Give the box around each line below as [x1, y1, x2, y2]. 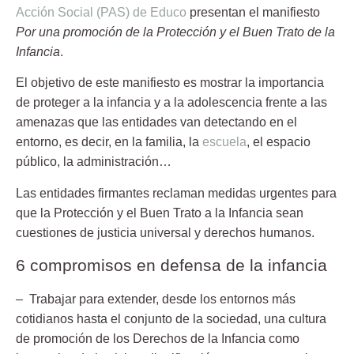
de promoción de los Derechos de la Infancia [16, 332, 265, 346]
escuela [202, 135, 247, 149]
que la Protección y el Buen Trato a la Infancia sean [16, 205, 303, 220]
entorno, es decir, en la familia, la [16, 135, 202, 149]
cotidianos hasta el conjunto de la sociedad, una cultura [16, 312, 326, 326]
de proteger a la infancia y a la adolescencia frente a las [16, 96, 327, 110]
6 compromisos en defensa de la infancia [16, 256, 327, 275]
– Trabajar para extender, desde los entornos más [16, 292, 296, 307]
